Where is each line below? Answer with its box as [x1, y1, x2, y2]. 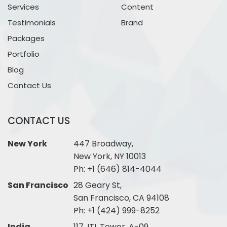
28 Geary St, [73, 179, 122, 191]
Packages [8, 32, 45, 44]
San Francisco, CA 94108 [73, 192, 169, 204]
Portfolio [8, 48, 40, 59]
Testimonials [8, 17, 56, 28]
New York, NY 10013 [73, 150, 146, 162]
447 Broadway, [73, 137, 133, 149]
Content [121, 1, 154, 12]
